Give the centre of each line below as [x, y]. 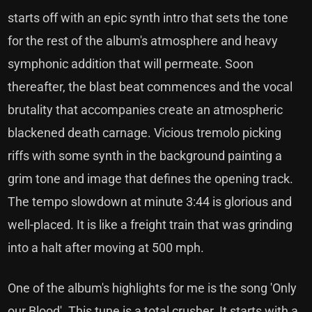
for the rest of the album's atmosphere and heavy [143, 41]
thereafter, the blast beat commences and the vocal [150, 87]
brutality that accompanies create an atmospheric [146, 110]
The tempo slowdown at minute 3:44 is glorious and [150, 202]
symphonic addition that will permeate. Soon [131, 64]
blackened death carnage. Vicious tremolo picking [145, 133]
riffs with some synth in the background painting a [145, 156]
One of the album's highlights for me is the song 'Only [153, 288]
